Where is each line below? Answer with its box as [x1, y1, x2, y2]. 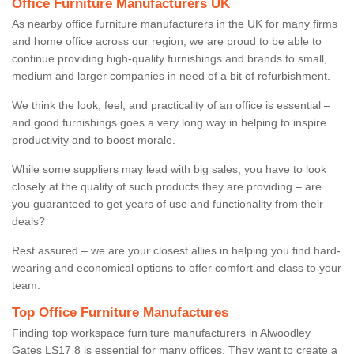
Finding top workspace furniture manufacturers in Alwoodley [12, 326, 311, 339]
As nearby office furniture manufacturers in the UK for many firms [12, 17, 337, 30]
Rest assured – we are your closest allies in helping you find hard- [12, 243, 341, 257]
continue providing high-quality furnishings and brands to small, [12, 51, 327, 65]
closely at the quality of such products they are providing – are [12, 179, 322, 193]
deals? [12, 214, 48, 228]
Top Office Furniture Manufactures [12, 304, 228, 320]
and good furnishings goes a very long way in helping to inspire [12, 115, 326, 129]
